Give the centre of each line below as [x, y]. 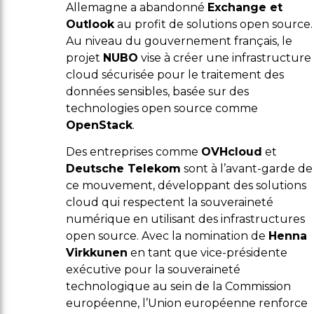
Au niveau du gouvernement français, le [179, 41]
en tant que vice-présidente [207, 253]
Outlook [90, 24]
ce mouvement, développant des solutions [186, 186]
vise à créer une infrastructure [225, 57]
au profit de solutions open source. [213, 24]
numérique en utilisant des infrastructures [185, 219]
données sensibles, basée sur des [157, 91]
